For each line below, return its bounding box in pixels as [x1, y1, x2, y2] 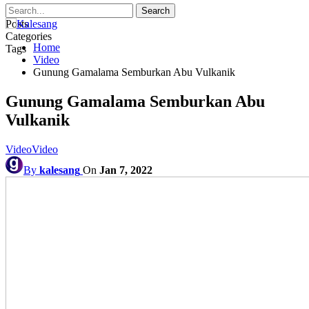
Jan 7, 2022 [99, 163, 152, 176]
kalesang [39, 163, 80, 176]
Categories [6, 30, 52, 42]
